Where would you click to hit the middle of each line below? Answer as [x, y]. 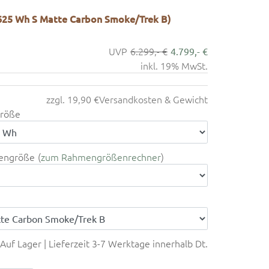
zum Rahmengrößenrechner [101, 156]
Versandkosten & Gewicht [153, 99]
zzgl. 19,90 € [73, 99]
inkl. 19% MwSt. [174, 65]
